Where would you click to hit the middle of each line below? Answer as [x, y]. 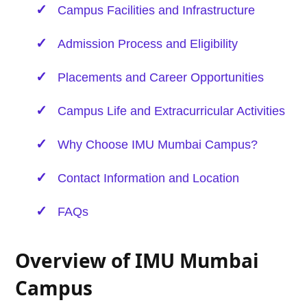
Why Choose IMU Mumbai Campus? [158, 145]
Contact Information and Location [149, 179]
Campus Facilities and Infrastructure [157, 11]
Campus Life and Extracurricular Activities [172, 111]
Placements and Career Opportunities [161, 78]
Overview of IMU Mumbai [137, 261]
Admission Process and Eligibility [148, 44]
